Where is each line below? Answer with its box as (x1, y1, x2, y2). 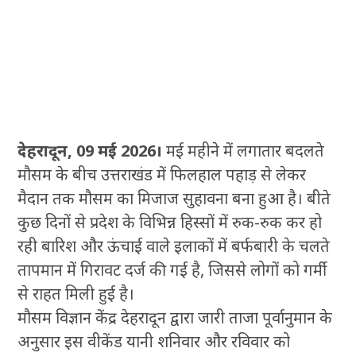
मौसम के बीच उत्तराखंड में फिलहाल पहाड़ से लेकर (17, 163, 307, 185)
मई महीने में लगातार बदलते (162, 139, 325, 161)
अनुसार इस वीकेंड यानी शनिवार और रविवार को (17, 330, 291, 352)
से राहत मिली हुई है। (17, 282, 135, 304)
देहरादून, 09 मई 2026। (17, 139, 163, 161)
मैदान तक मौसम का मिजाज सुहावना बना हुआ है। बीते (17, 187, 331, 209)
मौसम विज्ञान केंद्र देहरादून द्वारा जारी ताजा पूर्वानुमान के (17, 306, 333, 328)
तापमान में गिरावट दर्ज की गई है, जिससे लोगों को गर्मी (17, 258, 327, 281)
